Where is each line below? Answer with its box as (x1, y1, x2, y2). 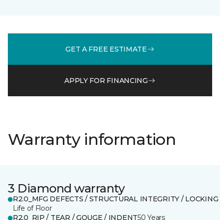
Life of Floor (13, 204, 52, 213)
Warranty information (8, 130, 176, 149)
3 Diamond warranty (8, 181, 125, 195)
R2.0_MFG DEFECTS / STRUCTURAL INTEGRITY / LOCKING (13, 194, 219, 203)
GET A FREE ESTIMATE (65, 44, 147, 54)
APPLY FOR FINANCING (64, 76, 148, 85)
